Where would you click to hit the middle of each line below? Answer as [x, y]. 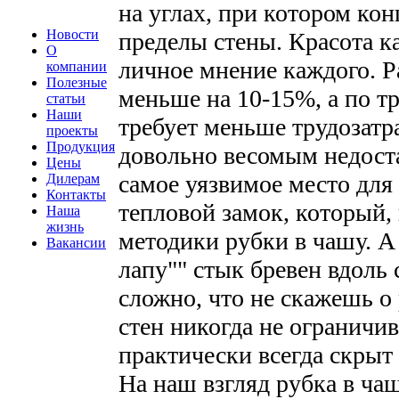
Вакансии [76, 243]
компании [77, 66]
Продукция [81, 147]
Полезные [77, 82]
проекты [72, 130]
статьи [66, 98]
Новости [73, 34]
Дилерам [73, 179]
